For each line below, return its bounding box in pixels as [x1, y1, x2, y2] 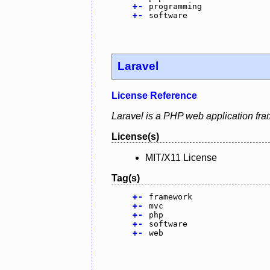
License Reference [111, 90, 197, 101]
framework [148, 192, 192, 202]
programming [148, 1, 202, 11]
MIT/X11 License [145, 152, 217, 163]
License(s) [111, 131, 159, 142]
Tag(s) [111, 173, 140, 184]
